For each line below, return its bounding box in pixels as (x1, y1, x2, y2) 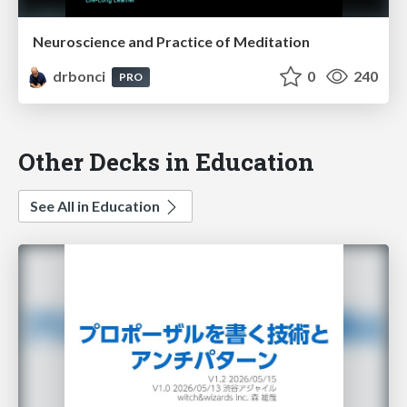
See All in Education (30, 197, 163, 215)
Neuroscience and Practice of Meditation (33, 33, 310, 51)
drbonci (50, 67, 109, 85)
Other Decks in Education (18, 145, 314, 178)
